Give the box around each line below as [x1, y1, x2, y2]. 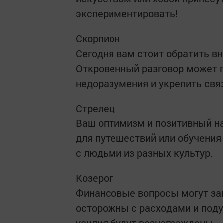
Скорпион [76, 32, 122, 45]
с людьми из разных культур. [76, 146, 213, 159]
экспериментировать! [76, 7, 178, 20]
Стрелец [76, 102, 117, 114]
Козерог [76, 171, 115, 184]
